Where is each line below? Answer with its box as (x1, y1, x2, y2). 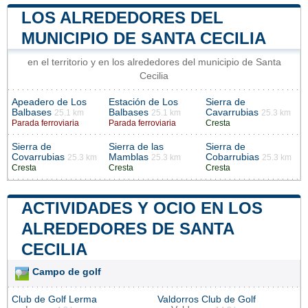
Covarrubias (12, 151, 65, 162)
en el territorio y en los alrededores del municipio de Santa (27, 56, 281, 67)
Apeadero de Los (12, 96, 87, 107)
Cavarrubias (206, 107, 258, 118)
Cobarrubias (206, 151, 259, 162)
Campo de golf (32, 266, 101, 277)
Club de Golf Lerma (12, 294, 97, 305)
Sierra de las (109, 141, 164, 152)
